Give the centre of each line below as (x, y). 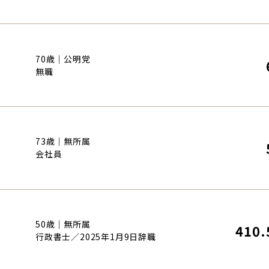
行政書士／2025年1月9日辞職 (96, 236)
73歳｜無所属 (63, 141)
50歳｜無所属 (63, 224)
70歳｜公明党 (63, 59)
